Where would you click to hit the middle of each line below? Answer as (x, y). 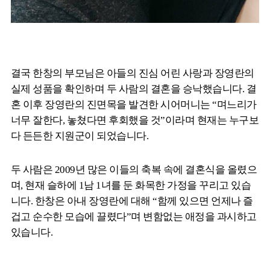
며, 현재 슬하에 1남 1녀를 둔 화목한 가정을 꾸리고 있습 (131, 186)
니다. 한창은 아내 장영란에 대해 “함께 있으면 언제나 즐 (132, 201)
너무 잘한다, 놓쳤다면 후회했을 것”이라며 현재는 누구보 (135, 121)
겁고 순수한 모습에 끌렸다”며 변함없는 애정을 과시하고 (134, 217)
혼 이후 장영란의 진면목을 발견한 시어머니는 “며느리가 (134, 105)
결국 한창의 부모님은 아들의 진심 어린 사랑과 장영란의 (133, 74)
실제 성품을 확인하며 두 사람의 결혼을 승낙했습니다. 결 (134, 89)
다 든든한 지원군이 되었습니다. (80, 136)
